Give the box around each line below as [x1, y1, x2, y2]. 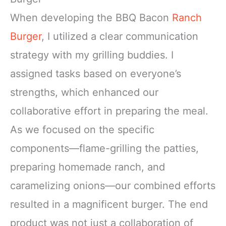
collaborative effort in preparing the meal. [10, 104, 208, 117]
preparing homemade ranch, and [10, 160, 165, 173]
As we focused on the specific [10, 123, 154, 136]
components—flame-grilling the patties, [10, 142, 199, 154]
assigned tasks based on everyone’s [10, 67, 181, 80]
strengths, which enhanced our [10, 86, 158, 98]
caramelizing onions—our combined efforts [10, 179, 215, 192]
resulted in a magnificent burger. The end [10, 198, 208, 210]
